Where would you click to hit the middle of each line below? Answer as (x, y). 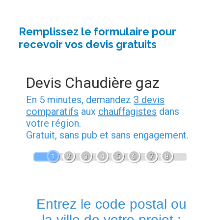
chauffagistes (127, 111)
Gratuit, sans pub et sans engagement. (107, 135)
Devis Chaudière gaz (93, 82)
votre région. (54, 123)
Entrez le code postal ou (111, 204)
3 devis (149, 99)
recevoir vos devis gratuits (88, 44)
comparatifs (52, 111)
